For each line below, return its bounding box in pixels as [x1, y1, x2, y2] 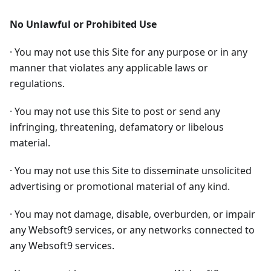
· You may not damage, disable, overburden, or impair [10, 207, 255, 221]
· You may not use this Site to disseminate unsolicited [10, 164, 252, 178]
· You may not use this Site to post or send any [10, 105, 220, 119]
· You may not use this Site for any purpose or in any [10, 45, 247, 59]
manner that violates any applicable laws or [10, 61, 208, 75]
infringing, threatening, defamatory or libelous [10, 120, 224, 134]
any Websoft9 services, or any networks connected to [10, 223, 255, 237]
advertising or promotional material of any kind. [10, 180, 230, 194]
